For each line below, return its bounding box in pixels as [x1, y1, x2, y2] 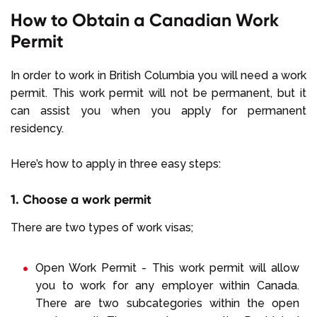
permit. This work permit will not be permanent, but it [11, 86, 306, 100]
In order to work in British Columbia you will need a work [11, 69, 306, 83]
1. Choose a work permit [11, 191, 151, 208]
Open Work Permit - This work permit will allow [35, 261, 299, 275]
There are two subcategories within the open [35, 296, 299, 311]
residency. [11, 122, 64, 136]
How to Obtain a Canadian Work [11, 9, 279, 32]
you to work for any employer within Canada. [35, 279, 299, 293]
